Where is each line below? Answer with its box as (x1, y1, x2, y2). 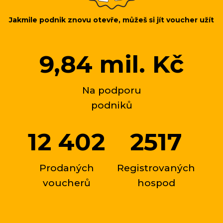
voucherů (42, 177, 91, 189)
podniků (91, 100, 132, 111)
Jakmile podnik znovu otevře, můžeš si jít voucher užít (9, 15, 214, 24)
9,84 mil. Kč (39, 50, 184, 79)
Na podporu (82, 85, 141, 96)
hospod (137, 177, 175, 189)
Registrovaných (117, 162, 195, 174)
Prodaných (39, 162, 94, 174)
